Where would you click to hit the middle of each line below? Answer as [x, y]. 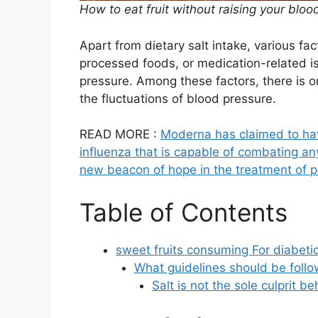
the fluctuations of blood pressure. [178, 98]
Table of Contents [183, 212]
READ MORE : [120, 135]
